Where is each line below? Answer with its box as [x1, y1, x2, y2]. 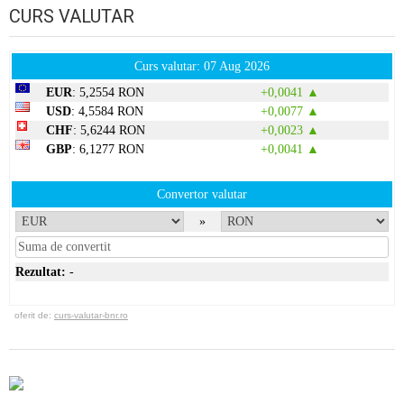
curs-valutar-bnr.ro [54, 309, 128, 320]
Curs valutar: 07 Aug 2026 [134, 60, 270, 74]
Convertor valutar [157, 188, 247, 202]
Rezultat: [15, 265, 66, 280]
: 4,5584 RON [71, 105, 143, 119]
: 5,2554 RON [72, 86, 144, 100]
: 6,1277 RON [72, 142, 144, 157]
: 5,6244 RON [73, 124, 145, 138]
